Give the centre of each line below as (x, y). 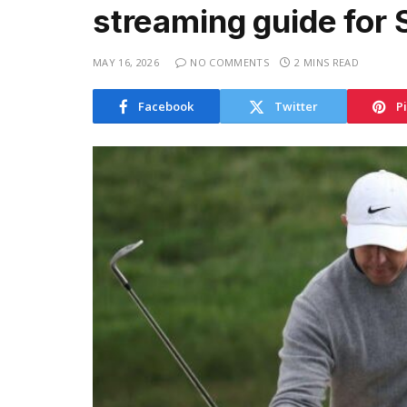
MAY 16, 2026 (126, 62)
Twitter (296, 106)
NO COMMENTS (229, 62)
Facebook (166, 106)
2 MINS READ (327, 62)
